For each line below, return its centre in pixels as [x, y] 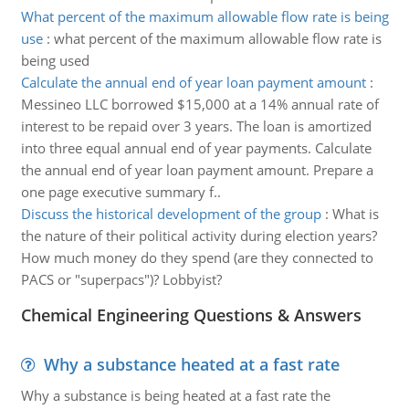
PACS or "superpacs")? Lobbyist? [121, 279]
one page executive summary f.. [121, 192]
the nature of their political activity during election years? [199, 236]
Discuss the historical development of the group [171, 214]
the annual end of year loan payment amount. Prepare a [197, 170]
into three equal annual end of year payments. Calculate [196, 148]
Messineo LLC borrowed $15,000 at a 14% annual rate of [199, 104]
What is [355, 214]
